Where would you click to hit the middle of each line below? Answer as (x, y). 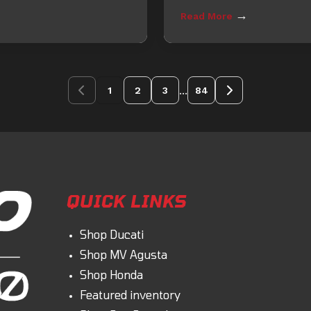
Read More (208, 16)
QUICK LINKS (126, 201)
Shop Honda (111, 275)
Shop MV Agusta (124, 255)
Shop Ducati (112, 235)
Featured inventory (130, 295)
